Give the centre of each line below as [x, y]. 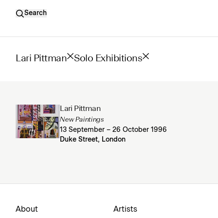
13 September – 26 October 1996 [114, 130]
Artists [125, 209]
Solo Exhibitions [108, 59]
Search [36, 13]
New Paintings [82, 120]
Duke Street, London [93, 140]
